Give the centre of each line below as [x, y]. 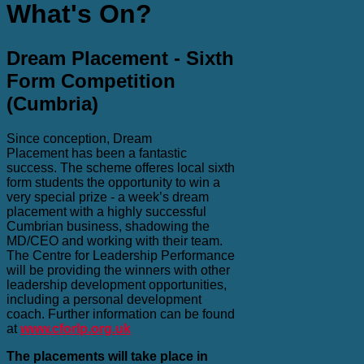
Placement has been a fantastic [97, 153]
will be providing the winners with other [118, 270]
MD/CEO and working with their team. [115, 240]
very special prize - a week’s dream [108, 197]
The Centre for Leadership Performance [121, 255]
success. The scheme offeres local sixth [121, 167]
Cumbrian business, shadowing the [108, 226]
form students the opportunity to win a [113, 182]
